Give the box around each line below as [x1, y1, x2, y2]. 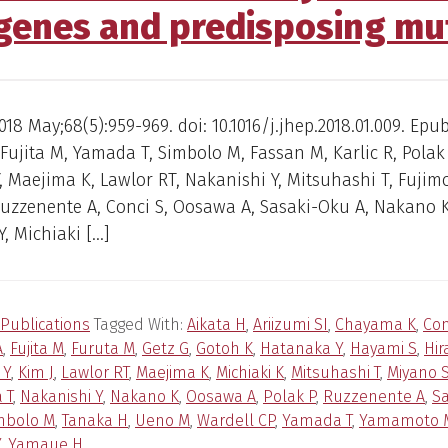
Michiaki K [216, 363, 284, 383]
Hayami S [350, 339, 417, 359]
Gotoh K [196, 339, 253, 359]
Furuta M [71, 339, 135, 359]
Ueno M [135, 411, 190, 431]
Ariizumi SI [253, 315, 328, 335]
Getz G [142, 339, 189, 359]
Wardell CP [197, 411, 275, 431]
